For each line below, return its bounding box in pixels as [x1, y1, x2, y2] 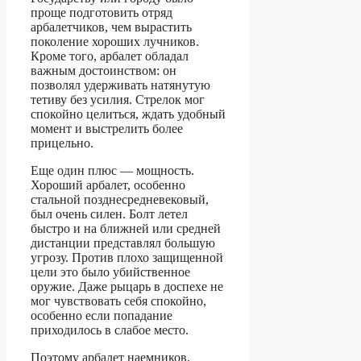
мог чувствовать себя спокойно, [31, 293, 206, 308]
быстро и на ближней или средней [31, 221, 221, 235]
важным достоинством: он [31, 63, 176, 77]
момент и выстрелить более [31, 121, 183, 135]
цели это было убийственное [31, 264, 190, 279]
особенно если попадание [31, 308, 172, 322]
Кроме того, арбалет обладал [31, 48, 189, 63]
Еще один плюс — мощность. [31, 163, 194, 177]
